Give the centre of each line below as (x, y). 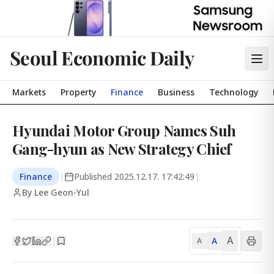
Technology (234, 92)
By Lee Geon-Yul (56, 192)
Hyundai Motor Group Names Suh (124, 130)
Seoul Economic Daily (102, 57)
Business (176, 92)
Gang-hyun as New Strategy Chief (122, 149)
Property (78, 92)
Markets (29, 92)
